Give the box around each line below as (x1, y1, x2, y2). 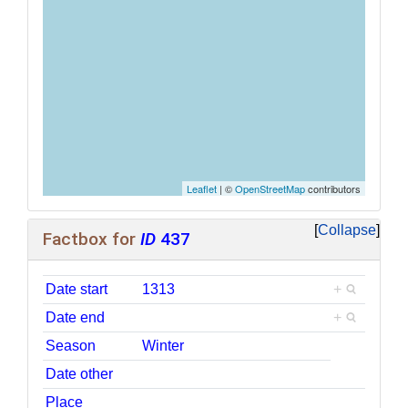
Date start (46, 280, 108, 297)
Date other (46, 365, 114, 382)
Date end (46, 309, 106, 325)
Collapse (318, 222, 376, 239)
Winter (142, 337, 185, 353)
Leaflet (187, 181, 217, 197)
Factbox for (43, 228, 140, 250)
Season (46, 337, 97, 353)
